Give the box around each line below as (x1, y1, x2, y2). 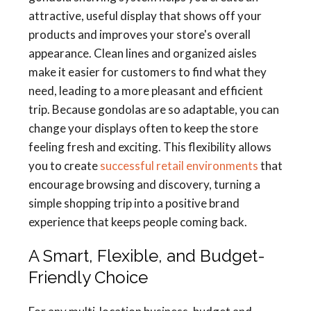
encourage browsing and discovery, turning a (28, 177, 260, 192)
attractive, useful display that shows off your (28, 8, 262, 23)
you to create (28, 158, 100, 173)
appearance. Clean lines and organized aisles (28, 46, 257, 60)
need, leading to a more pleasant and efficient (28, 83, 263, 98)
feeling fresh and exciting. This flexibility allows (28, 140, 271, 154)
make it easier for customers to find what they (28, 65, 267, 79)
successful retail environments (100, 158, 258, 173)
